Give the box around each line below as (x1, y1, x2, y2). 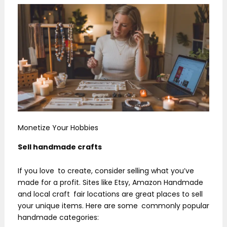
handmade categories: (18, 212, 99, 223)
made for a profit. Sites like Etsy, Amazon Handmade (18, 177, 203, 188)
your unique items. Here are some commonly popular (18, 201, 209, 211)
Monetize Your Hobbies (18, 123, 98, 133)
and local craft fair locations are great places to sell (18, 189, 203, 200)
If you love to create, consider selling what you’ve (18, 166, 194, 176)
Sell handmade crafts (18, 141, 102, 152)
